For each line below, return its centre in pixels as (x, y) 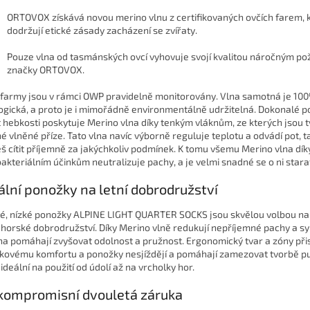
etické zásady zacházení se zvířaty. (121, 30)
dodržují (26, 30)
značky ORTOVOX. (46, 69)
